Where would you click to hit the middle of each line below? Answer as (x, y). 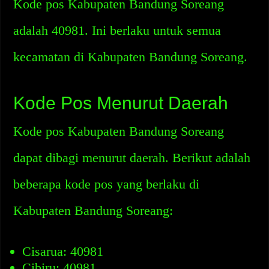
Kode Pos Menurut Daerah (121, 103)
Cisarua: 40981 (63, 251)
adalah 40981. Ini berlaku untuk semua (117, 30)
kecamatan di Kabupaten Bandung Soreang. (131, 57)
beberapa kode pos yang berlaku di (107, 184)
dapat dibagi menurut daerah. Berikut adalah (132, 158)
